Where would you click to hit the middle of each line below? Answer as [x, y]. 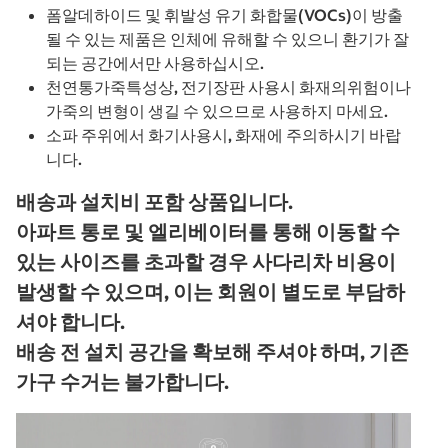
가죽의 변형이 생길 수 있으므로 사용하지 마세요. [217, 110]
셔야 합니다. [70, 321]
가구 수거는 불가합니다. [122, 381]
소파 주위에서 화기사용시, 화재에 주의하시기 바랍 [223, 134]
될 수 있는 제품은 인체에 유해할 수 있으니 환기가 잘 [227, 38]
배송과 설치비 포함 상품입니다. [154, 201]
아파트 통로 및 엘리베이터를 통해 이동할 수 [208, 231]
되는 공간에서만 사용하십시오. [155, 62]
